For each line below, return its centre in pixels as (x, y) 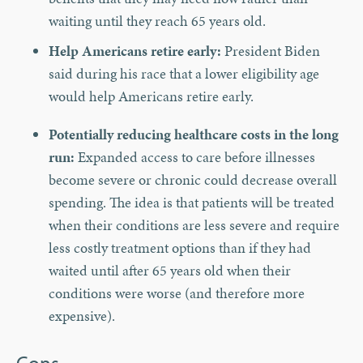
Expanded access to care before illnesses (195, 157)
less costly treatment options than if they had (180, 248)
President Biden (271, 51)
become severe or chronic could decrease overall (193, 180)
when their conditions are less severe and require (194, 225)
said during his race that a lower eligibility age (184, 74)
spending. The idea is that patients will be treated (192, 203)
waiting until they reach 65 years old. (157, 21)
